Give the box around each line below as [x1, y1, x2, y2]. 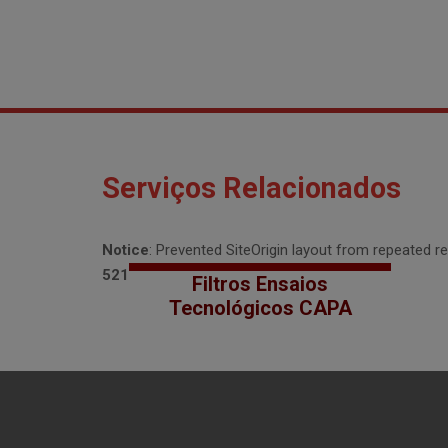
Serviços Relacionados [102, 171, 401, 205]
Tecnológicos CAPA [168, 296, 352, 320]
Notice [102, 241, 149, 259]
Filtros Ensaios [192, 272, 328, 296]
